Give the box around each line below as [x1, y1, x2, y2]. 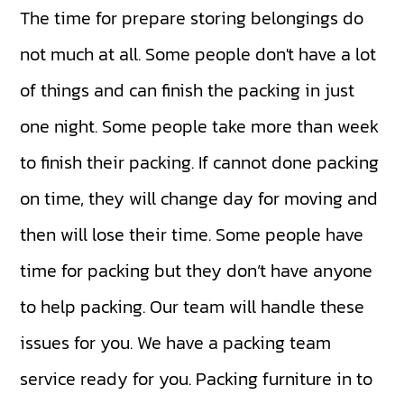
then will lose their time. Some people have [20, 221, 364, 249]
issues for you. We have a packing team [20, 329, 332, 357]
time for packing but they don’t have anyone [20, 257, 373, 285]
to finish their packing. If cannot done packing [20, 149, 380, 177]
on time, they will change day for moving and [20, 185, 379, 213]
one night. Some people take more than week [20, 113, 380, 141]
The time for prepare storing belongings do [20, 5, 364, 32]
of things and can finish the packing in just [20, 77, 355, 105]
